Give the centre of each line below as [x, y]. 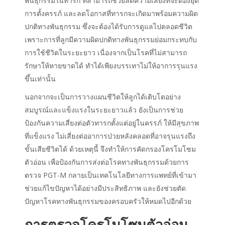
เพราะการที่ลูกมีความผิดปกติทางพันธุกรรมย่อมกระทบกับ [111, 39]
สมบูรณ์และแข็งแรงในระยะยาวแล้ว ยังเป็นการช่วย [104, 110]
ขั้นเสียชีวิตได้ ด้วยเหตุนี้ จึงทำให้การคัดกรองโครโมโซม [110, 149]
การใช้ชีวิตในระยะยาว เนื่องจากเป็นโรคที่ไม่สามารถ [106, 52]
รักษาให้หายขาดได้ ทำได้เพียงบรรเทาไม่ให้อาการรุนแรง [111, 66]
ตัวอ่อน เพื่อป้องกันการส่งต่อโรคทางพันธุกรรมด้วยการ [107, 162]
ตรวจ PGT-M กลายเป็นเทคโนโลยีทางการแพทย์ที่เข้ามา [110, 175]
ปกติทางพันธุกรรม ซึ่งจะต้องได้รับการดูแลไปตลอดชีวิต [108, 26]
